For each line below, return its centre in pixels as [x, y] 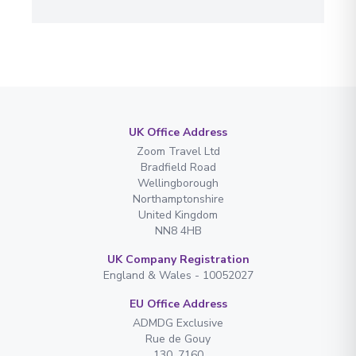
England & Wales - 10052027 [178, 275]
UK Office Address [178, 132]
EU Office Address [178, 304]
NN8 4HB [178, 230]
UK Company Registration [178, 259]
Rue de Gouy [178, 339]
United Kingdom [178, 215]
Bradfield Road [178, 167]
